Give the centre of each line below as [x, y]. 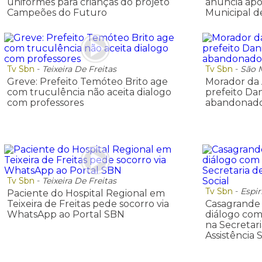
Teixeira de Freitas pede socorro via [88, 204]
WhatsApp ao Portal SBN [66, 214]
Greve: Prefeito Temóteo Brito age [87, 82]
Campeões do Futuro [57, 12]
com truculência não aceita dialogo [89, 92]
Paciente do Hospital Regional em [86, 193]
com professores [45, 103]
